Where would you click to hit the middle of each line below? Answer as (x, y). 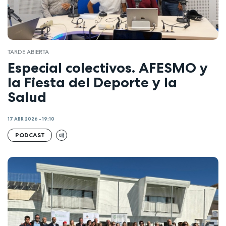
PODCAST (30, 135)
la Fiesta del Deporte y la (92, 82)
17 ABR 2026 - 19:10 (31, 119)
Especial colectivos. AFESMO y (108, 67)
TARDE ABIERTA (28, 52)
